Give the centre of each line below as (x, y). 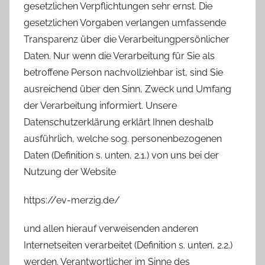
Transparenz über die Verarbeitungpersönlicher (127, 39)
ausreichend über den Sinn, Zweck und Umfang (127, 89)
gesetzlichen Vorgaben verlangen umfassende (125, 22)
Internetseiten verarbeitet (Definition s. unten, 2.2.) (128, 245)
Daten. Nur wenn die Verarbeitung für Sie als (119, 56)
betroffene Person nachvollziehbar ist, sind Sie (123, 72)
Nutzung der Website (70, 172)
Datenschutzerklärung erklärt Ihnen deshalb (119, 122)
